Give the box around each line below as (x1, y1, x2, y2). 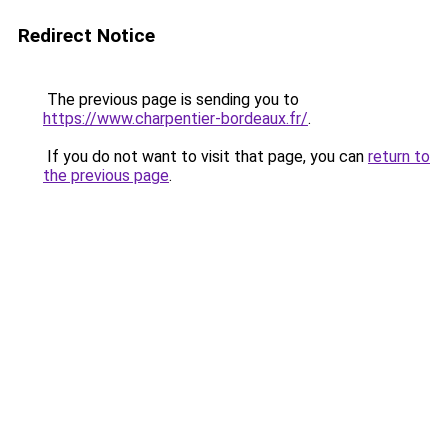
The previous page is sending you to (43, 90, 299, 109)
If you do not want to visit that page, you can (43, 147, 368, 166)
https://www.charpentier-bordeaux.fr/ (43, 109, 308, 128)
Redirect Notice (18, 24, 155, 47)
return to (368, 147, 430, 166)
